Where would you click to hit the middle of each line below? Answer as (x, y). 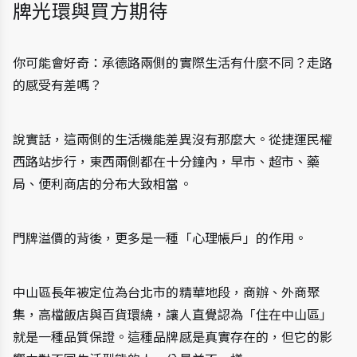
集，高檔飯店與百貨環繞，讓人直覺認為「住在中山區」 (173, 314)
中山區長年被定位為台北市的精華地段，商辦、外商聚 (166, 292)
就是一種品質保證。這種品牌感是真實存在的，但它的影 (173, 337)
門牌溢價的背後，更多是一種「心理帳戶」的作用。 (160, 238)
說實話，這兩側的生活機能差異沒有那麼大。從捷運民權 (173, 139)
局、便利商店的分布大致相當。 (102, 184)
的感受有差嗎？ (58, 85)
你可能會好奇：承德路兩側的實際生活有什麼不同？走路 (173, 63)
